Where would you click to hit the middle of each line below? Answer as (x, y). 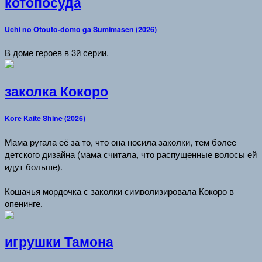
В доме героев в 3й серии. (57, 53)
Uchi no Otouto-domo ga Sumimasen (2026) (81, 29)
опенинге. (24, 203)
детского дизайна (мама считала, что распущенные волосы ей (131, 154)
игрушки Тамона (59, 242)
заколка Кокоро (56, 92)
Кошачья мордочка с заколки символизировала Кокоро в (119, 191)
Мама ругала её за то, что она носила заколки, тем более (120, 142)
